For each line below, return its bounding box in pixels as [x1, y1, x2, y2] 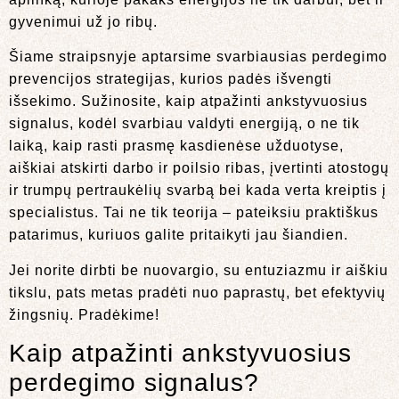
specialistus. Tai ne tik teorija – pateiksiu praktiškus [9, 205, 379, 221]
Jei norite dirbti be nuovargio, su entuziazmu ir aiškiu [9, 262, 388, 278]
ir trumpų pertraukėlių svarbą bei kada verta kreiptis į [9, 183, 387, 199]
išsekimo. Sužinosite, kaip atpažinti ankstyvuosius [9, 94, 368, 110]
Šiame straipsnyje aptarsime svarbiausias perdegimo [9, 49, 387, 65]
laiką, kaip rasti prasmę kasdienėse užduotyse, [9, 138, 344, 154]
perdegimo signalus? [9, 369, 259, 397]
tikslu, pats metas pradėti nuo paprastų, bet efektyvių [9, 284, 386, 300]
